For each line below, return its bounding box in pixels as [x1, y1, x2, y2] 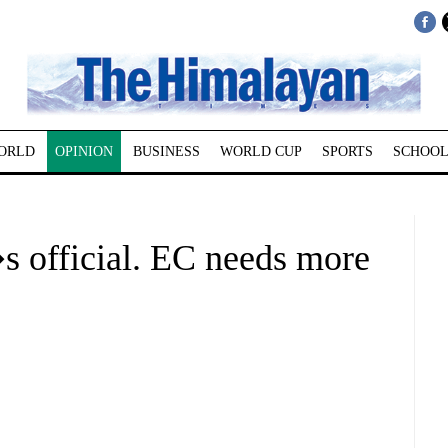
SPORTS [321, 144, 373, 159]
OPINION [54, 144, 113, 159]
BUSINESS [132, 144, 200, 159]
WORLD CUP [219, 144, 302, 159]
